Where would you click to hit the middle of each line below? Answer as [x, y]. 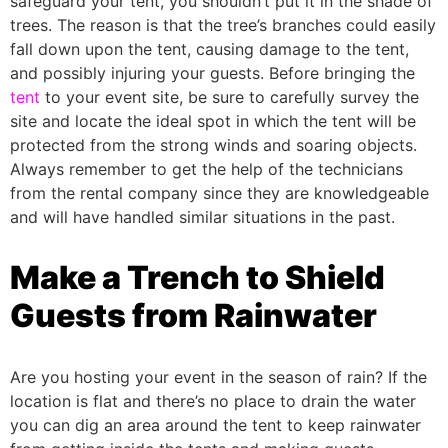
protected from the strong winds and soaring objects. [213, 145]
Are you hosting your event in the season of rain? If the [218, 377]
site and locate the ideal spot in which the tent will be [213, 121]
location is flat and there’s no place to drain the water [213, 401]
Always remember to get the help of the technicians [206, 169]
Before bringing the [342, 73]
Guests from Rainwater [193, 316]
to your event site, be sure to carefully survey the [229, 97]
